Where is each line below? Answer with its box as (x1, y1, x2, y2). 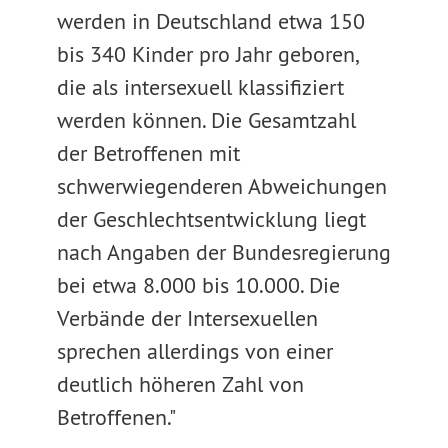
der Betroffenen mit (56, 139, 240, 167)
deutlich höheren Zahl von (56, 370, 304, 398)
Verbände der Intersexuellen (56, 304, 318, 332)
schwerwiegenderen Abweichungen (56, 172, 387, 200)
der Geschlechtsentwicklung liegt (56, 205, 366, 233)
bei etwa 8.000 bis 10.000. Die (56, 271, 340, 299)
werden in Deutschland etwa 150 (56, 7, 365, 35)
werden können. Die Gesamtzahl (56, 106, 356, 134)
